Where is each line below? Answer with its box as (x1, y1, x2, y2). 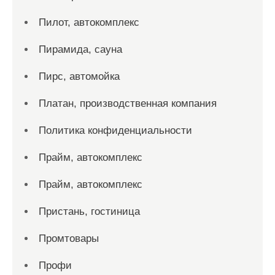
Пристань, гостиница (39, 206, 140, 217)
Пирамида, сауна (39, 44, 122, 55)
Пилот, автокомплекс (39, 17, 139, 28)
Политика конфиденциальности (39, 125, 192, 136)
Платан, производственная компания (39, 98, 217, 109)
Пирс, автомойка (39, 71, 120, 82)
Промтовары (39, 233, 99, 244)
